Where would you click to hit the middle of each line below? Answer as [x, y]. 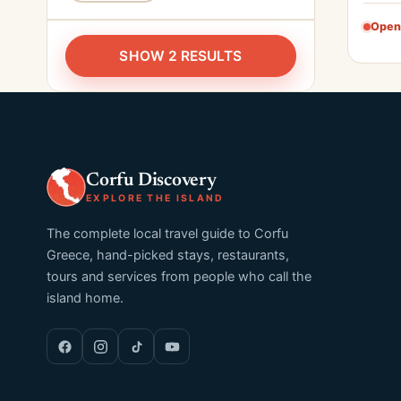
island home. [85, 298]
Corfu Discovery [151, 181]
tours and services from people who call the [179, 277]
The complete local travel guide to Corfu [167, 234]
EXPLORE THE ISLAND [155, 198]
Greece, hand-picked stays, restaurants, [168, 255]
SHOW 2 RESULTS [181, 56]
